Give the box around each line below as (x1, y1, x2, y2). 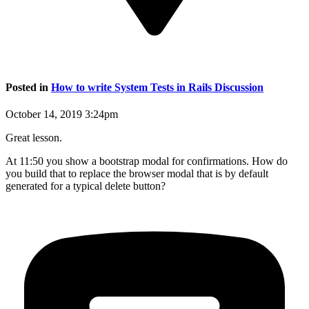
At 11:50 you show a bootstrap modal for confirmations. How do (6, 154, 288, 167)
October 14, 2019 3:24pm (6, 108, 118, 120)
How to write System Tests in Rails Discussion (51, 81, 263, 93)
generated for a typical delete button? (6, 179, 166, 192)
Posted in (6, 81, 51, 93)
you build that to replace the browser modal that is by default (6, 167, 268, 179)
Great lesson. (6, 131, 62, 143)
